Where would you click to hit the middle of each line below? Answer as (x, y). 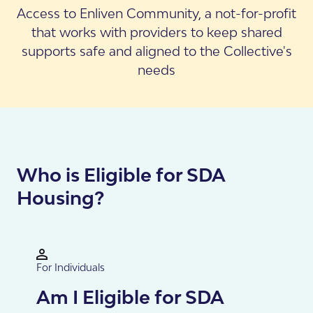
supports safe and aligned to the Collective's (156, 51)
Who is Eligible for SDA (121, 175)
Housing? (60, 198)
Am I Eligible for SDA (130, 297)
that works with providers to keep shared (156, 32)
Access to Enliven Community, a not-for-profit (156, 14)
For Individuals (71, 268)
